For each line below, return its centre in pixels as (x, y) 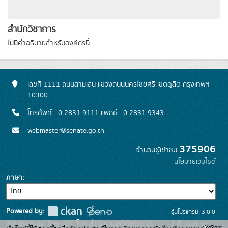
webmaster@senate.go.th (66, 131)
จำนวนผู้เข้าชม (158, 150)
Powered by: (25, 211)
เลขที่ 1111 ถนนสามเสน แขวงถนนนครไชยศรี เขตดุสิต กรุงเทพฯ (119, 85)
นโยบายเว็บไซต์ (195, 162)
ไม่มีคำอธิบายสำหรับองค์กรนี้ (49, 44)
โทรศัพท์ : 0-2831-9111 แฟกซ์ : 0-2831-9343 (96, 113)
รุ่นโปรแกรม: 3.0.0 (193, 212)
